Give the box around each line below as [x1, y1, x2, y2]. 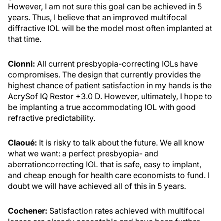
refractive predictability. [8, 113, 95, 123]
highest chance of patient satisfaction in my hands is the [8, 80, 212, 90]
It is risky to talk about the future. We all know [37, 138, 204, 147]
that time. [8, 34, 41, 44]
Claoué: [8, 138, 37, 147]
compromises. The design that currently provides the [8, 70, 201, 79]
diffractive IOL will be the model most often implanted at [8, 23, 212, 33]
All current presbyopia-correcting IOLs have [35, 59, 198, 69]
